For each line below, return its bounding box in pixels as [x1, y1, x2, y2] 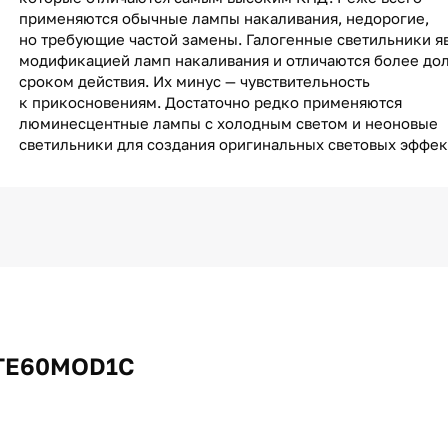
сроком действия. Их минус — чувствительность [19, 72, 370, 90]
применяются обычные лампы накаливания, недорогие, [19, 9, 429, 27]
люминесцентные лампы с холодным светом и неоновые [19, 114, 438, 132]
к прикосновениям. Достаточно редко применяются [19, 93, 402, 111]
